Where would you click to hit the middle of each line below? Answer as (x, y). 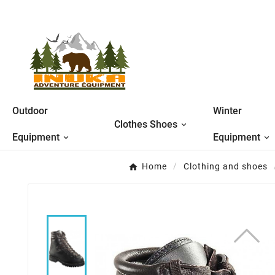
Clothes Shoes (146, 125)
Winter (228, 110)
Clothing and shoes (226, 167)
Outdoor (30, 110)
